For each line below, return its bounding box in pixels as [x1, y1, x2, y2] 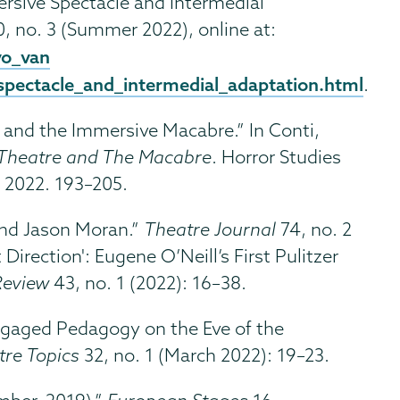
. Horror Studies [212, 145, 342, 168]
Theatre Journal [144, 217, 277, 240]
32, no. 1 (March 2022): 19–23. [79, 343, 330, 366]
